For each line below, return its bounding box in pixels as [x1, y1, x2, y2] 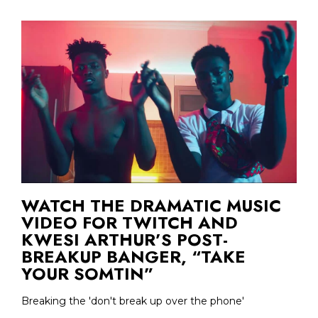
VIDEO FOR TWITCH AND [21, 209, 238, 235]
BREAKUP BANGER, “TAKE [21, 243, 246, 269]
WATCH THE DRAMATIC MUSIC [21, 192, 281, 218]
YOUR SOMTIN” [21, 261, 153, 286]
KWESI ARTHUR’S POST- [21, 226, 228, 252]
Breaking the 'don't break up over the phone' [21, 294, 244, 307]
